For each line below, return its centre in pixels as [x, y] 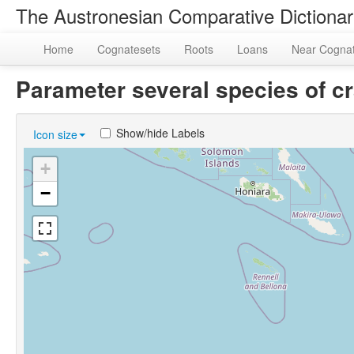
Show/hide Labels [160, 133]
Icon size [55, 134]
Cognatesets [129, 49]
